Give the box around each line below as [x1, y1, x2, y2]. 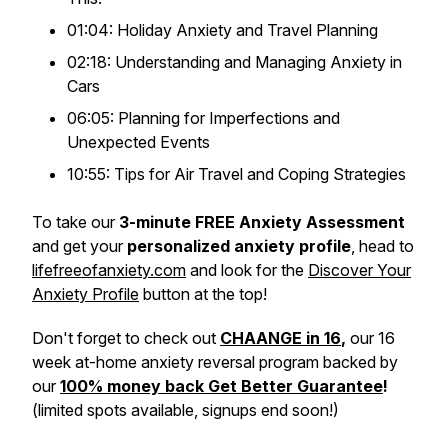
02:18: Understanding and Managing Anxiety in [67, 52, 402, 72]
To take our [32, 212, 119, 232]
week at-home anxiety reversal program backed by [32, 352, 398, 372]
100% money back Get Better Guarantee [60, 376, 383, 396]
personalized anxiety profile [127, 236, 351, 256]
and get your [32, 236, 127, 256]
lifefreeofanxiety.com [32, 260, 186, 280]
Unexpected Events [67, 132, 210, 152]
